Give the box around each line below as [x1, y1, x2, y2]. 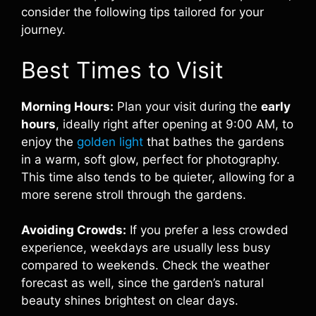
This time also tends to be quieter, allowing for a [21, 169, 295, 184]
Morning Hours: [21, 99, 114, 114]
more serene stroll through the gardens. [21, 187, 246, 202]
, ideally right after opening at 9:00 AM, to [56, 116, 293, 131]
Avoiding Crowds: [21, 223, 126, 237]
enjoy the [21, 134, 77, 149]
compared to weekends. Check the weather [21, 258, 269, 272]
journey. [21, 23, 66, 37]
